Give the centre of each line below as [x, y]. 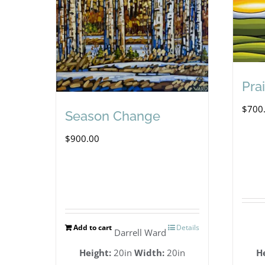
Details [188, 227]
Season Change [113, 116]
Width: [150, 252]
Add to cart [93, 227]
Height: [96, 252]
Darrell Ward [140, 232]
